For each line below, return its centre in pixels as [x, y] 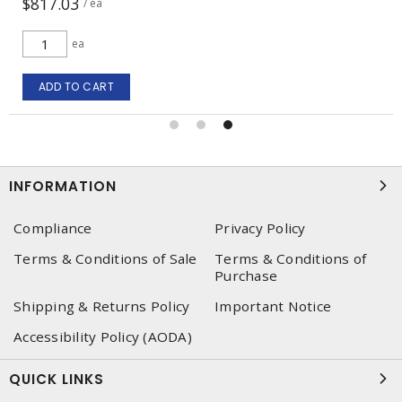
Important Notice [273, 306]
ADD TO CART [76, 86]
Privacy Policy [260, 227]
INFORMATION [63, 186]
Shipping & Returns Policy [102, 306]
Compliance [53, 227]
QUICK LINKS [57, 379]
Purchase [246, 275]
